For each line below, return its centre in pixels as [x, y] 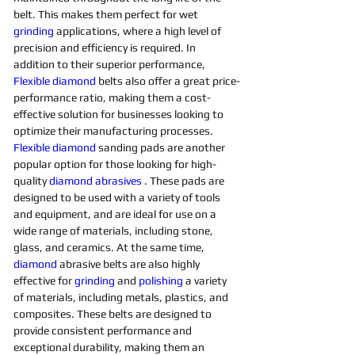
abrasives [120, 181]
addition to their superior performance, [111, 64]
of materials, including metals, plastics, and [122, 297]
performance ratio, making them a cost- [112, 97]
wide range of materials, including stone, [115, 231]
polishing [162, 281]
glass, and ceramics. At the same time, [110, 247]
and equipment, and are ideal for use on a [116, 214]
